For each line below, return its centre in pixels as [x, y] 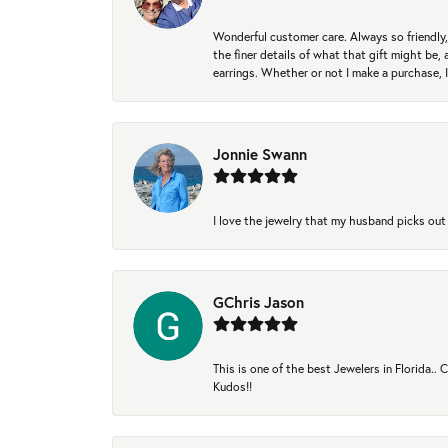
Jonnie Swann [260, 154]
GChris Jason [258, 302]
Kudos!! [232, 386]
